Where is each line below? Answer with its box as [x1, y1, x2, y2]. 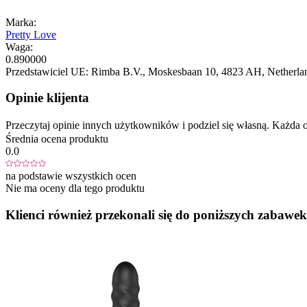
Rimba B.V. [91, 65, 143, 77]
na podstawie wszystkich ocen [5, 170, 136, 182]
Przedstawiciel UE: [5, 65, 88, 77]
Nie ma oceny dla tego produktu [5, 182, 145, 195]
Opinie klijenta [5, 90, 89, 106]
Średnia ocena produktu [5, 133, 108, 145]
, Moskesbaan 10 [143, 65, 216, 77]
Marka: [5, 16, 36, 28]
